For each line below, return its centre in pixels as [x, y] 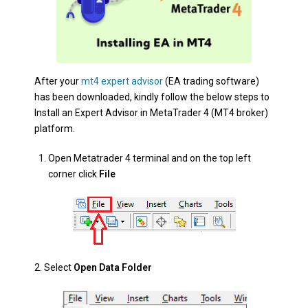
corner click [74, 174]
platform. [55, 128]
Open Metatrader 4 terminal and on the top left [150, 158]
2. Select [54, 267]
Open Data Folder [113, 267]
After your [58, 81]
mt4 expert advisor [122, 81]
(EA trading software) [211, 81]
